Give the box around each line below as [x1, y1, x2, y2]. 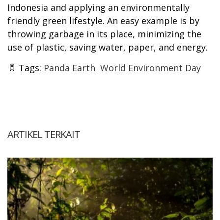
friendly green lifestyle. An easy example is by [7, 14, 199, 27]
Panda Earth [44, 61, 95, 74]
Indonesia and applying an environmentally [7, 1, 190, 13]
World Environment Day [100, 61, 201, 74]
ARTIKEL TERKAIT [7, 127, 80, 141]
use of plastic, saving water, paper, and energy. [7, 41, 208, 53]
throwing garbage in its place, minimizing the [7, 27, 201, 40]
